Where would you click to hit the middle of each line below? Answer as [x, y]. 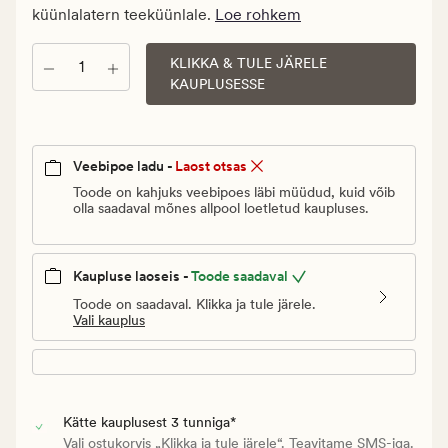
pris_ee [57, 28]
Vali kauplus [109, 319]
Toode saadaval [239, 276]
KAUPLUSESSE [217, 84]
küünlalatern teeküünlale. [123, 15]
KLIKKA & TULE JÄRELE [248, 63]
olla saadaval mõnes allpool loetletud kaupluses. [221, 208]
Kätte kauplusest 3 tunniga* [149, 421]
